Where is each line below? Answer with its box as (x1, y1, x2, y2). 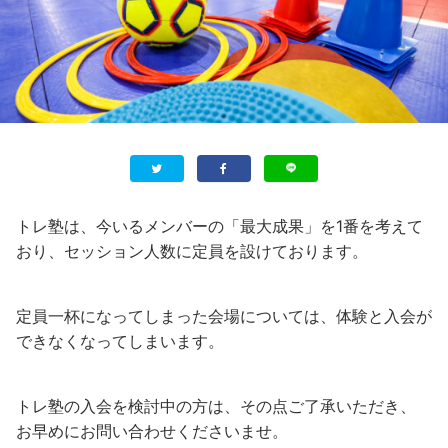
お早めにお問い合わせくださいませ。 (16, 420, 288, 441)
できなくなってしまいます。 (16, 330, 224, 351)
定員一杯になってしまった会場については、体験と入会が (16, 305, 432, 326)
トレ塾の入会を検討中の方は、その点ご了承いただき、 (16, 395, 416, 416)
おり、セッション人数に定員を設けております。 (16, 240, 368, 261)
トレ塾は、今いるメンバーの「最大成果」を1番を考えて (16, 215, 423, 236)
